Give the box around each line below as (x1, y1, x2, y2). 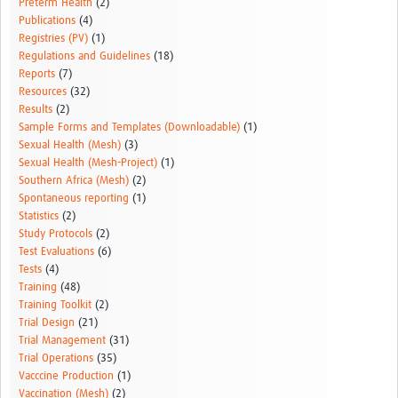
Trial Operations (19, 353, 93, 365)
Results (19, 104, 52, 116)
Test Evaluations (19, 246, 94, 259)
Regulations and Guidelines (19, 51, 150, 63)
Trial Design (19, 317, 75, 330)
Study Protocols (19, 228, 92, 241)
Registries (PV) (19, 33, 88, 45)
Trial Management (19, 335, 106, 347)
